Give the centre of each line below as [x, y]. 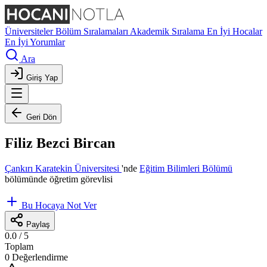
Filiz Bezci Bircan [60, 143]
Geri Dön [41, 117]
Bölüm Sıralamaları [93, 31]
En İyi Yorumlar [35, 42]
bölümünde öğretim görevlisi [59, 179]
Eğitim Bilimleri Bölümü [186, 168]
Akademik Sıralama [168, 31]
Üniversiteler [30, 31]
